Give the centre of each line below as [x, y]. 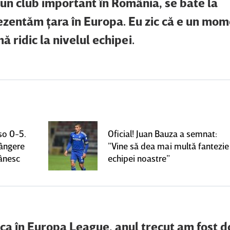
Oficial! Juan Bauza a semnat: [162, 134]
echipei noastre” [139, 158]
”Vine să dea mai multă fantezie [168, 146]
